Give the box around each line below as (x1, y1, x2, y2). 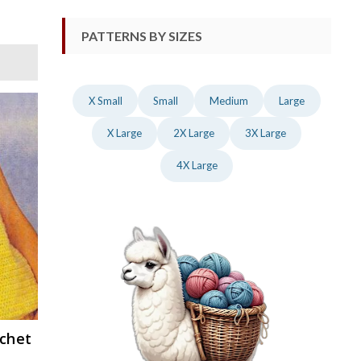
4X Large (176, 159, 218, 172)
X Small (88, 93, 122, 107)
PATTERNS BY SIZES (81, 27, 202, 44)
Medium (209, 93, 248, 107)
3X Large (245, 126, 287, 139)
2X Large (172, 126, 214, 139)
